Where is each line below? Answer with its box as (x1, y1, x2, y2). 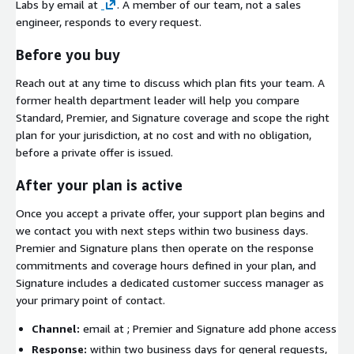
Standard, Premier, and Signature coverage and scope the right (16, 110, 330, 124)
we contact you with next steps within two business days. (16, 223, 308, 237)
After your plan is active (16, 175, 183, 194)
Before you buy (16, 45, 120, 63)
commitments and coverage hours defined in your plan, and (16, 258, 316, 272)
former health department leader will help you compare (16, 92, 299, 107)
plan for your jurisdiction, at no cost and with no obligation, (16, 127, 311, 141)
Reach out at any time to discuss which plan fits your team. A (16, 75, 325, 89)
